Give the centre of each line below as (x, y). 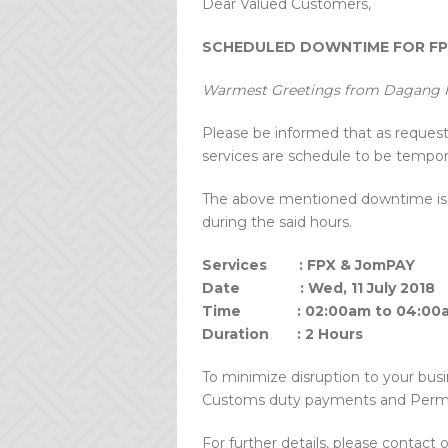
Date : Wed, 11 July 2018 (318, 288)
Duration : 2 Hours (282, 334)
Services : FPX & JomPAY (308, 265)
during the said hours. (277, 222)
